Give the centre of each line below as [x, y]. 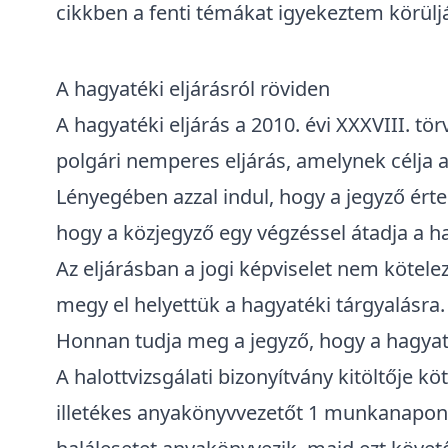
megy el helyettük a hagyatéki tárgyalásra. [250, 304]
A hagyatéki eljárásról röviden [193, 88]
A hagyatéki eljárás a [153, 124]
